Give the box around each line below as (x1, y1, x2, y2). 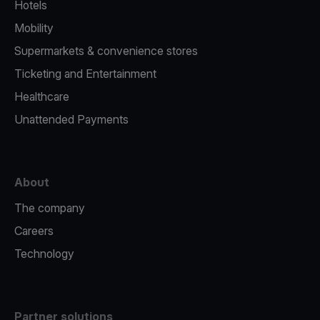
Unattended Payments (14, 112, 129, 126)
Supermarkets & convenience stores (14, 44, 198, 58)
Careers (14, 224, 54, 238)
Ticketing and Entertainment (14, 66, 156, 81)
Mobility (14, 21, 54, 35)
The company (14, 201, 85, 215)
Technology (14, 246, 74, 261)
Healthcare (14, 89, 69, 104)
